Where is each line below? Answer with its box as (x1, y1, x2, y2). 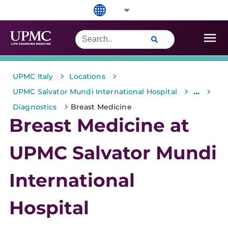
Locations (69, 72, 105, 81)
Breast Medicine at (9, 114, 189, 136)
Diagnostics (13, 102, 57, 111)
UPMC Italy (13, 72, 53, 81)
